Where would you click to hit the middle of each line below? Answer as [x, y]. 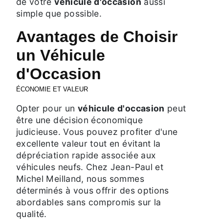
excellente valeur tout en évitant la [88, 143]
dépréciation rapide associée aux [86, 155]
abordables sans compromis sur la [89, 202]
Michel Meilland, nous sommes [80, 178]
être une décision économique [79, 120]
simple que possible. [59, 13]
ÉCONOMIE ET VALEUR [52, 89]
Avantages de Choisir [97, 36]
